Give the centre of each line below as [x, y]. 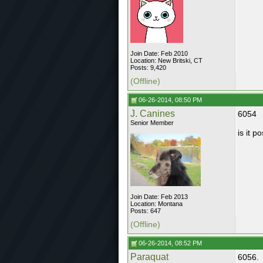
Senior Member [152, 123]
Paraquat [149, 257]
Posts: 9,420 [148, 68]
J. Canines [153, 114]
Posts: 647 [146, 211]
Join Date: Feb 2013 [159, 197]
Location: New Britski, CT [166, 60]
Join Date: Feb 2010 [159, 53]
